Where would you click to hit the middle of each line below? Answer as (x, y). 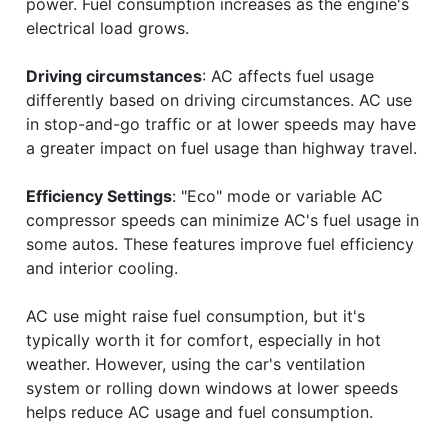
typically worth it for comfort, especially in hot (203, 339)
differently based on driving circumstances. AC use (219, 99)
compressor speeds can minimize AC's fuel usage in (222, 219)
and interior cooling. (102, 267)
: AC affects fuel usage (288, 75)
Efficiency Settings (99, 195)
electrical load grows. (107, 27)
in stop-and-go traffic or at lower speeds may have (221, 123)
